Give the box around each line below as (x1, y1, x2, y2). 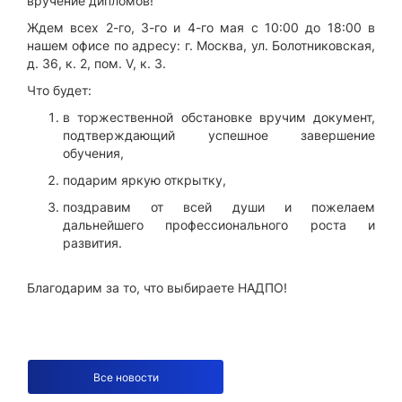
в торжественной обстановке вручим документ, (63, 109, 375, 126)
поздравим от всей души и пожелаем (63, 199, 375, 215)
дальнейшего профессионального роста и (63, 217, 375, 233)
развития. (63, 235, 122, 251)
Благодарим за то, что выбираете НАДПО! (27, 280, 287, 296)
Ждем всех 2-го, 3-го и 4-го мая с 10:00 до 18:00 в (27, 20, 375, 36)
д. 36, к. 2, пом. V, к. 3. (27, 56, 166, 72)
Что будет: (27, 83, 92, 99)
